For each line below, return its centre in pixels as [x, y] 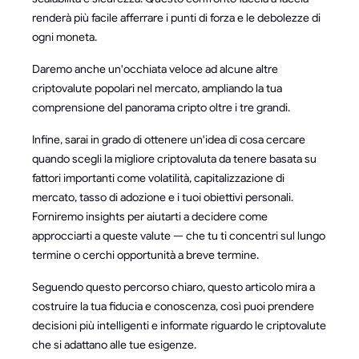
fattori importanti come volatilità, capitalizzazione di [158, 178]
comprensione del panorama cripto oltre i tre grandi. [161, 107]
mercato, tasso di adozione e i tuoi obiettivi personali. [163, 197]
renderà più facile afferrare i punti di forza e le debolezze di [176, 18]
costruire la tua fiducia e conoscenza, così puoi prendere [173, 306]
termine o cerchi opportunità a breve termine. [145, 255]
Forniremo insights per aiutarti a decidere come [150, 216]
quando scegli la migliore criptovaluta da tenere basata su [174, 159]
